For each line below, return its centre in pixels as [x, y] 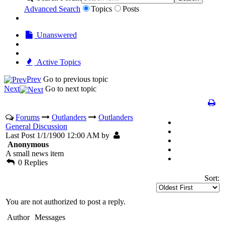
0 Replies [32, 162]
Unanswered [55, 35]
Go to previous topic [76, 79]
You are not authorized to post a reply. [66, 201]
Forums [28, 117]
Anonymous [28, 144]
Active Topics [58, 62]
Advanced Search [52, 9]
